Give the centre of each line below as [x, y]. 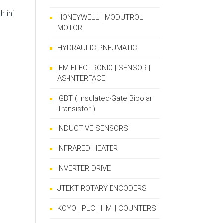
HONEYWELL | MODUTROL [100, 17]
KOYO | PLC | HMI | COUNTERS [107, 208]
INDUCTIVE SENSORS [93, 128]
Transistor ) [76, 109]
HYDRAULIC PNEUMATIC [97, 48]
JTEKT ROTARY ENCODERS [102, 188]
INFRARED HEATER [88, 148]
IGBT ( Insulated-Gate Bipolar [105, 98]
